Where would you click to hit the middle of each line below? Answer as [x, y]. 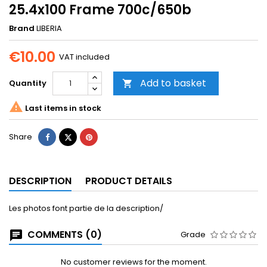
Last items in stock [62, 108]
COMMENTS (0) [63, 235]
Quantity [28, 83]
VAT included [84, 57]
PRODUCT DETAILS [129, 181]
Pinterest [108, 136]
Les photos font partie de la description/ [86, 209]
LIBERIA [49, 29]
